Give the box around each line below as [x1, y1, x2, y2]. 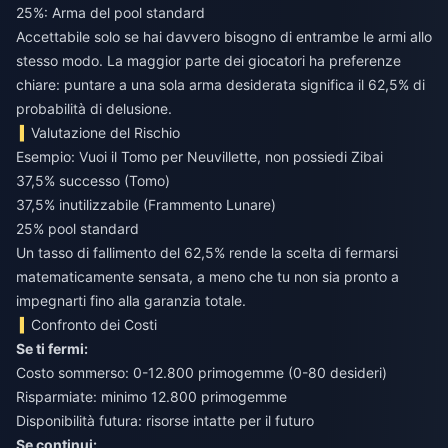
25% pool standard [16, 219, 139, 237]
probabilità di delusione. [16, 99, 172, 117]
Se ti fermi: [16, 339, 88, 357]
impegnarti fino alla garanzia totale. [16, 291, 246, 309]
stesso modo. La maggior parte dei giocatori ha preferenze [16, 51, 401, 69]
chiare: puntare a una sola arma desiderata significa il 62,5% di [16, 75, 425, 93]
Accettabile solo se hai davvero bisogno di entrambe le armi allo [16, 27, 432, 45]
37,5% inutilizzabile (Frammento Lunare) [16, 195, 276, 213]
